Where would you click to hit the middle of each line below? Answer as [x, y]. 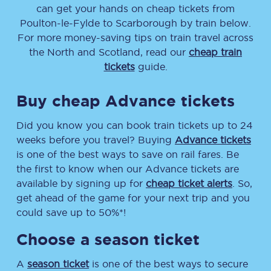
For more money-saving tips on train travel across [135, 38]
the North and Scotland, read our [109, 52]
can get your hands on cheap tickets [124, 8]
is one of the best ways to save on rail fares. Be [128, 154]
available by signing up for [81, 183]
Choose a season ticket [108, 239]
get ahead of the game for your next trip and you [133, 198]
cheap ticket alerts [189, 183]
